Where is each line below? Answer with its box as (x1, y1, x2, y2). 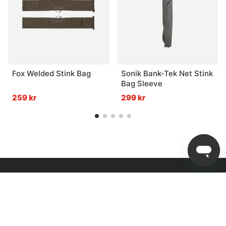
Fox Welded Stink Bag (12, 69, 91, 79)
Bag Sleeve (121, 79, 162, 89)
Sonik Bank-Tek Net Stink (121, 69, 213, 79)
